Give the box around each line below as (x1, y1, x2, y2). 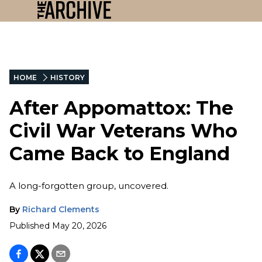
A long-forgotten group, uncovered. (9, 180, 171, 191)
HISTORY (50, 73, 85, 82)
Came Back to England (9, 142, 230, 166)
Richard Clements (22, 204, 99, 215)
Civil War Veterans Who (9, 119, 237, 143)
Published (9, 220, 50, 231)
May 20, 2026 (52, 220, 106, 231)
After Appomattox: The (9, 96, 233, 120)
